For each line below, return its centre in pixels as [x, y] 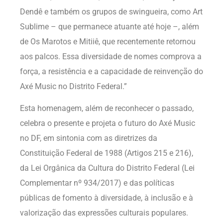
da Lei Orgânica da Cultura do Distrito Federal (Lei [107, 168]
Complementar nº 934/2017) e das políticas [97, 183]
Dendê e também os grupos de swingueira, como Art [111, 11]
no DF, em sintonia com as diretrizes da [89, 138]
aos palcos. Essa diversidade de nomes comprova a [111, 56]
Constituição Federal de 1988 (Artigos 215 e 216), [107, 153]
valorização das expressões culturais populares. [104, 213]
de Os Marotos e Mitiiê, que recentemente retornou [108, 41]
